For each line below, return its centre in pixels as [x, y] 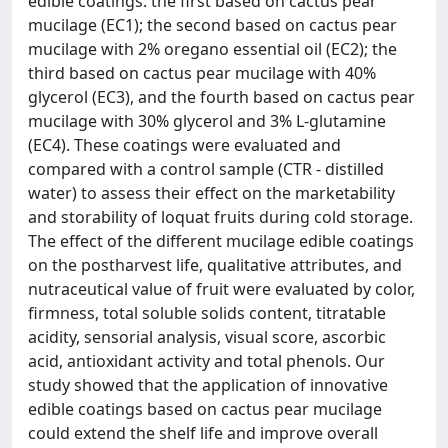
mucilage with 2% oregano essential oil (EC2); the [212, 49]
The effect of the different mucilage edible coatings [221, 241]
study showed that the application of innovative [208, 385]
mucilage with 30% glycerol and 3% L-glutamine [207, 121]
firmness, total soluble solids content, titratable [207, 313]
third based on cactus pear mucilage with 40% [202, 73]
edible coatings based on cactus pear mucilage [205, 409]
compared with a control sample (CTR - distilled [206, 169]
